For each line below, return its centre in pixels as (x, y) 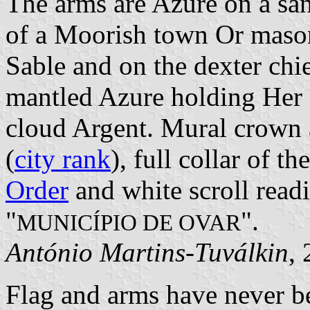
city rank (63, 159)
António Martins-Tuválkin (147, 253)
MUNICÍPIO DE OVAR (129, 223)
